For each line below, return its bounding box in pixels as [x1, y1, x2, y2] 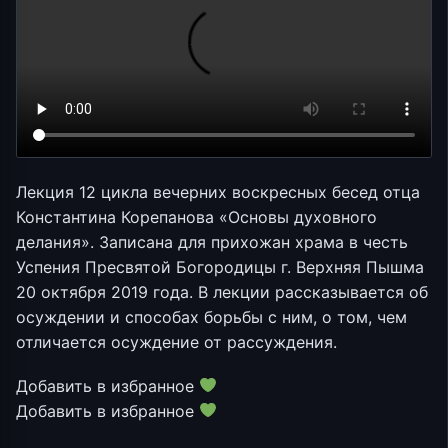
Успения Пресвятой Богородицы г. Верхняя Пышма [16, 257, 424, 278]
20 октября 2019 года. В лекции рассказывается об [16, 282, 428, 303]
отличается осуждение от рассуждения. [16, 332, 337, 353]
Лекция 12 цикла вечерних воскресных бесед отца [16, 182, 420, 203]
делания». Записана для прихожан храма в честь [16, 232, 408, 253]
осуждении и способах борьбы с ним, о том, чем [16, 307, 407, 328]
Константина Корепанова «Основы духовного [16, 207, 377, 228]
